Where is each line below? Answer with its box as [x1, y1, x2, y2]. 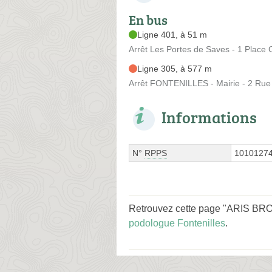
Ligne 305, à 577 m [137, 63, 212, 73]
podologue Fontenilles [129, 217, 225, 228]
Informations [161, 106, 257, 128]
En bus [129, 10, 168, 29]
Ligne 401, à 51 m [137, 29, 207, 39]
